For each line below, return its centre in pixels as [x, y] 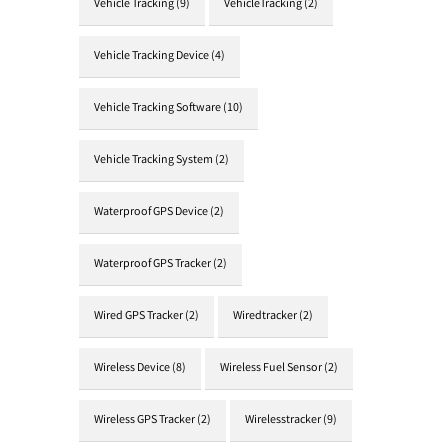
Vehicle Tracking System [153, 160]
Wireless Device [132, 368]
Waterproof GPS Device [151, 212]
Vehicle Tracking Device [151, 56]
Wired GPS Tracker [138, 316]
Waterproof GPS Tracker [152, 264]
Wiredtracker [265, 316]
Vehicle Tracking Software [157, 108]
